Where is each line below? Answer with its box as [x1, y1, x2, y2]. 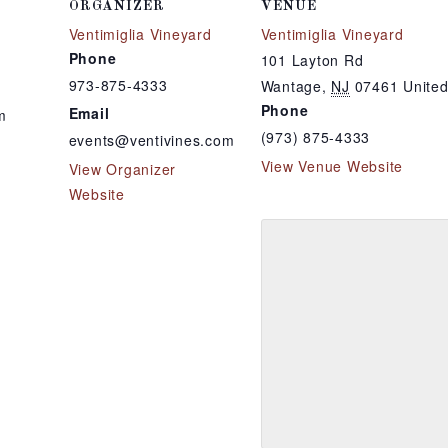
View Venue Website [260, 156, 403, 176]
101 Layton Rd [260, 50, 364, 70]
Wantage [260, 76, 322, 96]
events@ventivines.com [68, 130, 235, 150]
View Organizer [68, 159, 176, 179]
